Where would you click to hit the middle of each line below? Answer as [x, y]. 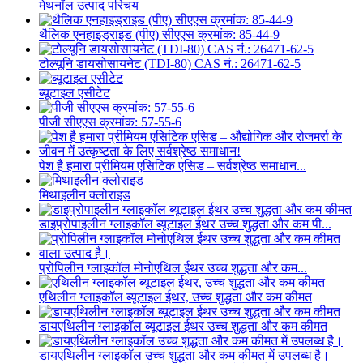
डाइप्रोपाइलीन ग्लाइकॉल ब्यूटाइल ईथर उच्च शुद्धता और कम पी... [185, 224]
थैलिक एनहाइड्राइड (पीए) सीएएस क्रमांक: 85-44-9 [159, 35]
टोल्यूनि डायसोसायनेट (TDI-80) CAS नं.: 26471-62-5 [170, 64]
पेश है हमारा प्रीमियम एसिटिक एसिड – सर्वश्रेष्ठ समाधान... [173, 166]
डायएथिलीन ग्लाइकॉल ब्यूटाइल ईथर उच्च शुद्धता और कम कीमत [183, 327]
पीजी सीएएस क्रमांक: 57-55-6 [110, 122]
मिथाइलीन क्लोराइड [85, 195]
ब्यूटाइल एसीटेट [75, 93]
